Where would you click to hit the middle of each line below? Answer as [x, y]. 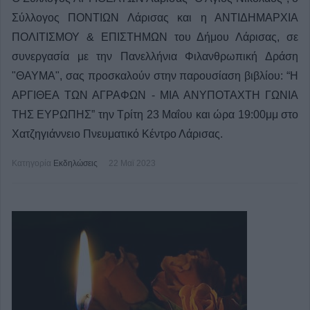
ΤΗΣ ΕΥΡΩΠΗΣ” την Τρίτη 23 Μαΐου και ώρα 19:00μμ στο [155, 115]
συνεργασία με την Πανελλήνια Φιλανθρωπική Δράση [155, 56]
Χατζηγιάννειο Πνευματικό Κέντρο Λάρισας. [117, 134]
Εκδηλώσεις [75, 163]
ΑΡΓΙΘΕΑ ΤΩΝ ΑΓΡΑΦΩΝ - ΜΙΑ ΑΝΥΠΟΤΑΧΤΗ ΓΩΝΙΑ [155, 95]
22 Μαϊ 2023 [132, 163]
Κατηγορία [31, 163]
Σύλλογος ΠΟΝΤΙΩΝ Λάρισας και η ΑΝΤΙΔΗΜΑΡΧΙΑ [155, 18]
